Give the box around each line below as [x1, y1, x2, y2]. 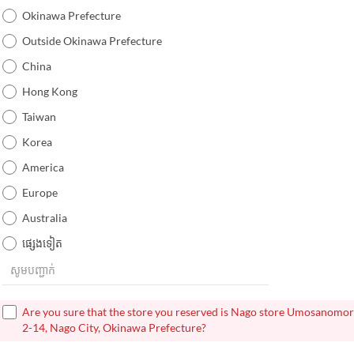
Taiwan [21, 109, 56, 123]
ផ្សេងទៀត [21, 235, 62, 250]
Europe [21, 185, 58, 199]
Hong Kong [21, 84, 77, 98]
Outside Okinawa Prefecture [21, 33, 162, 47]
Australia [21, 210, 67, 224]
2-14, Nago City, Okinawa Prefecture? [21, 320, 206, 334]
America [21, 160, 64, 174]
